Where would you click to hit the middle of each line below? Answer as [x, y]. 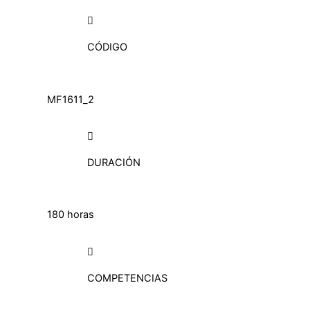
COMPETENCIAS [128, 279]
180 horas [71, 215]
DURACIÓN [114, 163]
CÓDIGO [108, 47]
